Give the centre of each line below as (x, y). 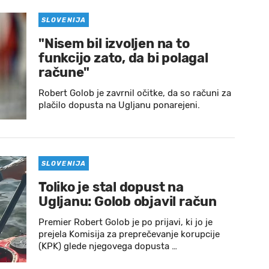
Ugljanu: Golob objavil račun (128, 201)
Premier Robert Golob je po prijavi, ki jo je (125, 222)
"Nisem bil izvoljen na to (114, 44)
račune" (64, 72)
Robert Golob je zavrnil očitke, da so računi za (135, 93)
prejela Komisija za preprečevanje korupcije (129, 234)
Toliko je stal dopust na (111, 187)
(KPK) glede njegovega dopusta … (108, 246)
